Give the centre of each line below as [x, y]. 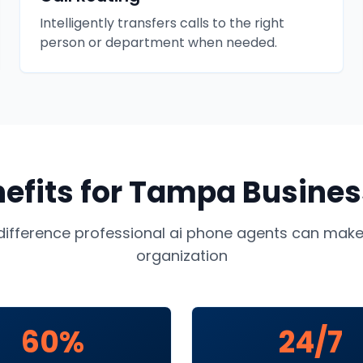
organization [181, 256]
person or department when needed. [158, 43]
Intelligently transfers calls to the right [162, 23]
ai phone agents [228, 233]
